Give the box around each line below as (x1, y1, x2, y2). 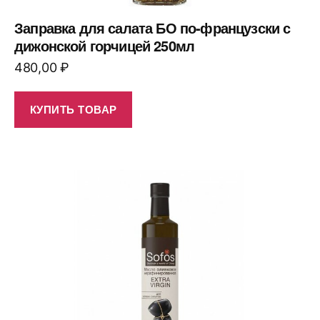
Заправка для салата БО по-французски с (14, 16, 291, 38)
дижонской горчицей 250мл (14, 34, 195, 56)
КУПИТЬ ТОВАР (29, 101, 117, 118)
